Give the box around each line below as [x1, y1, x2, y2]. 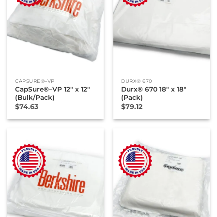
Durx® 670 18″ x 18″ [121, 85, 187, 93]
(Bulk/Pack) [15, 93, 55, 102]
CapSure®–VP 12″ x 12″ [15, 85, 91, 93]
